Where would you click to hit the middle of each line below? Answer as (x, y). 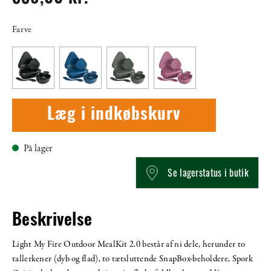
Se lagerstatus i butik (208, 173)
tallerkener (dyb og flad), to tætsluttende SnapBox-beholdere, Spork (133, 259)
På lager (38, 149)
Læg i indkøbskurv (114, 115)
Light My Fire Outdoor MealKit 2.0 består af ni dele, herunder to (129, 244)
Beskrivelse (52, 221)
